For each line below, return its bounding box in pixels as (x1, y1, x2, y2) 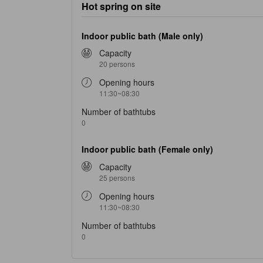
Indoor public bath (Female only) (82, 143, 213, 156)
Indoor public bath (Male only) (82, 29, 203, 42)
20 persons (99, 59, 135, 69)
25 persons (99, 173, 135, 183)
